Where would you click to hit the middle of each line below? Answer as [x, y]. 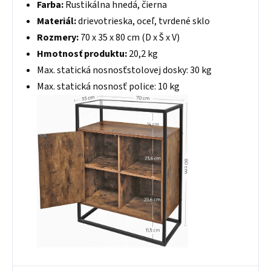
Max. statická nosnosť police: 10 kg [108, 87]
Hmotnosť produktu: [83, 54]
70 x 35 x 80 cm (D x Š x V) [129, 38]
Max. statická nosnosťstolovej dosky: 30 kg [124, 70]
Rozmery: [58, 38]
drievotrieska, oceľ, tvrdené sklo [144, 21]
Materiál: [57, 21]
